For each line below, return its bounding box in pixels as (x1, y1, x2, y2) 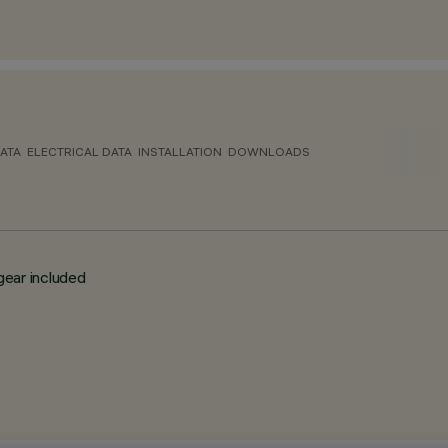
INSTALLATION (138, 144, 222, 159)
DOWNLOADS (228, 144, 310, 159)
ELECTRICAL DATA (27, 144, 132, 159)
